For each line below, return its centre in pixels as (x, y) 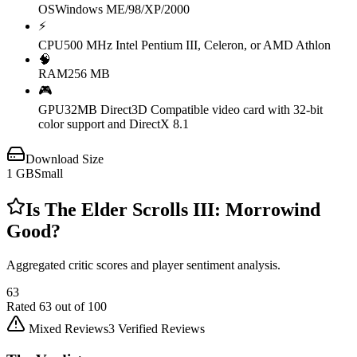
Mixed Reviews (69, 328)
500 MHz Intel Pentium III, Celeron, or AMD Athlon (197, 45)
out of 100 (79, 306)
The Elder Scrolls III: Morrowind (182, 210)
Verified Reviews (160, 328)
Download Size (65, 159)
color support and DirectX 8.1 (114, 124)
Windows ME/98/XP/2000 (122, 10)
